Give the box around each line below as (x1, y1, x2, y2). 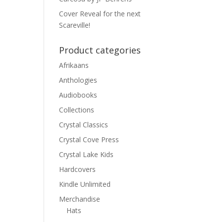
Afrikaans (59, 60, 89, 70)
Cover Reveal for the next (59, 9, 141, 18)
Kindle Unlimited (59, 179, 111, 189)
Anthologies (59, 75, 98, 85)
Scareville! (59, 20, 91, 30)
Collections (59, 105, 95, 114)
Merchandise (59, 194, 101, 204)
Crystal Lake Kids (59, 150, 114, 159)
